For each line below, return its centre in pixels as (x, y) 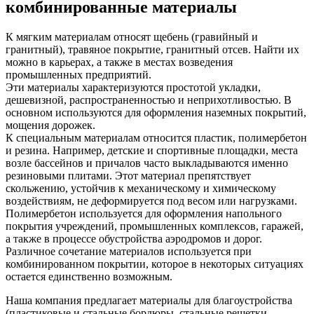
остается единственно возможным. (89, 276)
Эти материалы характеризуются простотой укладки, (133, 87)
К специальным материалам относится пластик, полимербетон (156, 137)
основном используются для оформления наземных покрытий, (156, 112)
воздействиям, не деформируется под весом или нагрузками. (151, 200)
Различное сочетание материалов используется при (129, 251)
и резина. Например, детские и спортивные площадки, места (152, 150)
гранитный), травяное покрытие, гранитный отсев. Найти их (152, 49)
